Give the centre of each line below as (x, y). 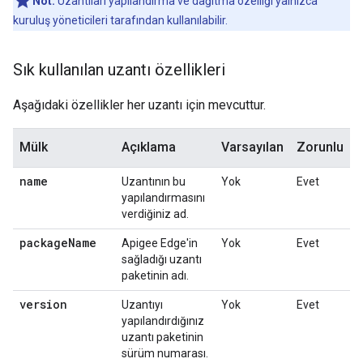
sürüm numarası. (165, 353)
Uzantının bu (154, 181)
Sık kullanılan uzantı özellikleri (119, 70)
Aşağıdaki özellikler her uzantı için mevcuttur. (139, 105)
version (43, 304)
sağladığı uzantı (162, 259)
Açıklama (149, 147)
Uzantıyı (142, 305)
